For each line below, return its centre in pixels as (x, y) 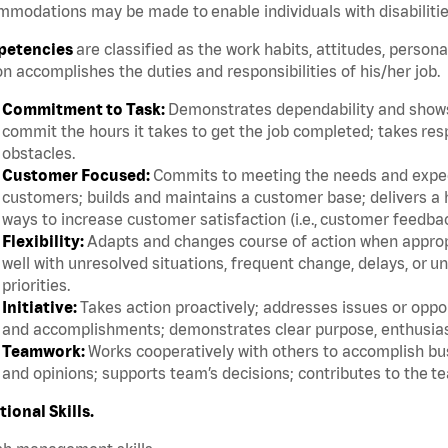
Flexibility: (44, 241)
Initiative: (41, 307)
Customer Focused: (77, 175)
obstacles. (41, 153)
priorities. (39, 285)
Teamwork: (45, 351)
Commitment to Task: (85, 109)
